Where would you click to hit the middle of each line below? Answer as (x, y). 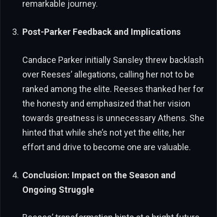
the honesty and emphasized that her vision (106, 103)
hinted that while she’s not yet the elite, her (104, 132)
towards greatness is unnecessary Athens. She (113, 118)
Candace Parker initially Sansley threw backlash (113, 60)
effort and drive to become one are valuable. (107, 147)
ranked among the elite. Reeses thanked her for (113, 89)
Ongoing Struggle (58, 189)
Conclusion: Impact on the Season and (99, 175)
